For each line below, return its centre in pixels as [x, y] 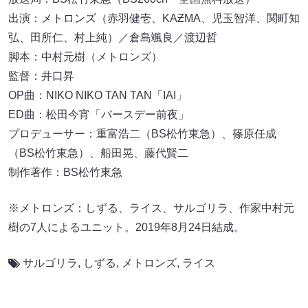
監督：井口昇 [41, 76]
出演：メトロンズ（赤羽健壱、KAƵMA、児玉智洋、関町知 [154, 18]
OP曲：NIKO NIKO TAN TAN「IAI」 [98, 95]
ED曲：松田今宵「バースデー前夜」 [99, 114]
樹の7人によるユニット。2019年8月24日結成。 [126, 227]
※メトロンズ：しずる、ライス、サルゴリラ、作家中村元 [151, 208]
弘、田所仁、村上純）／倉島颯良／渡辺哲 [113, 37]
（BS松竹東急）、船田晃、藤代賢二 [98, 153]
